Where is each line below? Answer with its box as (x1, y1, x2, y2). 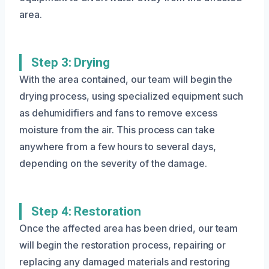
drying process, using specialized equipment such (19, 89, 244, 102)
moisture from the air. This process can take (19, 123, 215, 136)
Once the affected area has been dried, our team (19, 222, 238, 234)
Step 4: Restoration (31, 204, 141, 219)
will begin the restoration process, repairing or (19, 238, 226, 251)
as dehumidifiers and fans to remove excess (19, 106, 217, 119)
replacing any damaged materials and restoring (19, 255, 231, 268)
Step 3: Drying (31, 55, 110, 70)
